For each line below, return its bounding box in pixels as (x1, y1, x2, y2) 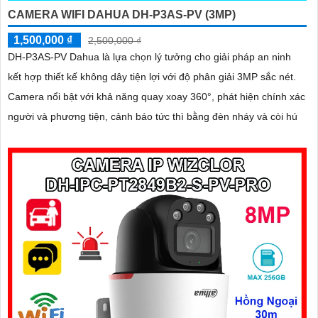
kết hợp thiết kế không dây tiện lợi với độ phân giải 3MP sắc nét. (8, 71, 296, 83)
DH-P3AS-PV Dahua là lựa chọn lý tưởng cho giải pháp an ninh (8, 51, 291, 63)
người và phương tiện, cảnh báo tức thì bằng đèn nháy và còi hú (8, 111, 297, 123)
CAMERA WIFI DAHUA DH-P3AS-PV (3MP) (8, 9, 236, 21)
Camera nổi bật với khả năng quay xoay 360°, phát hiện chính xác (8, 91, 305, 103)
